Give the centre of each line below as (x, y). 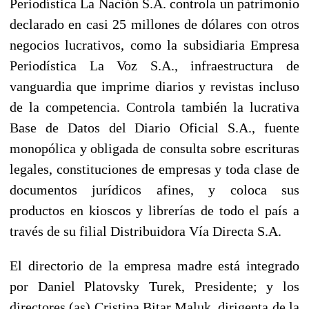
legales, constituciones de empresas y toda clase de (154, 169)
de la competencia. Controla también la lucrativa (154, 107)
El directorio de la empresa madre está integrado (154, 265)
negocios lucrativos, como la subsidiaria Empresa (154, 44)
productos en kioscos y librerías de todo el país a (154, 210)
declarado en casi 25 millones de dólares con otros (154, 24)
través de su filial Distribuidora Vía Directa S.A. (146, 231)
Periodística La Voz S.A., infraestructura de (154, 65)
